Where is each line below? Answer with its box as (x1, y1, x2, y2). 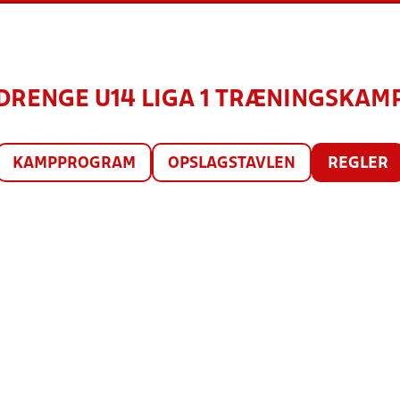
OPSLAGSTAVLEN (167, 156, 296, 171)
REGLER (327, 156, 388, 171)
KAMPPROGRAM (12, 156, 136, 171)
